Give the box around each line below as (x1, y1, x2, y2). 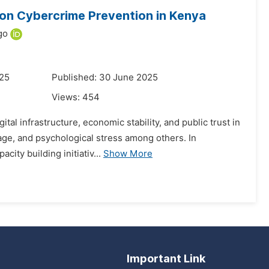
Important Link (127, 252, 205, 265)
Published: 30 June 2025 (52, 72, 158, 83)
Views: (52, 92, 82, 103)
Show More (103, 148, 153, 159)
